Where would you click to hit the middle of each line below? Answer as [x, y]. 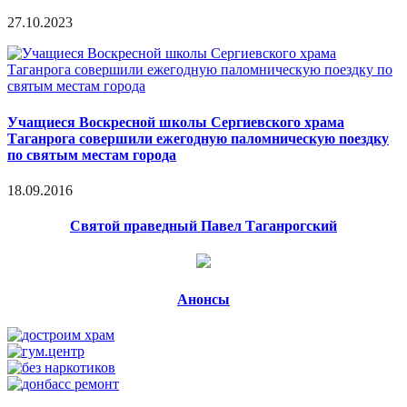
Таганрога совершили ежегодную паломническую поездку [198, 138]
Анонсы [203, 299]
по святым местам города [92, 154]
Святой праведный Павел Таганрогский [203, 226]
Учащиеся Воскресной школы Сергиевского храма [176, 122]
